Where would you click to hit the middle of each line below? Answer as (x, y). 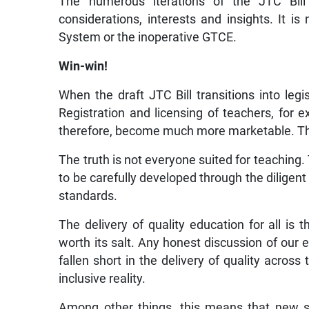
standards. (88, 196)
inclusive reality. (102, 278)
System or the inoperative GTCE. (148, 37)
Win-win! (83, 66)
